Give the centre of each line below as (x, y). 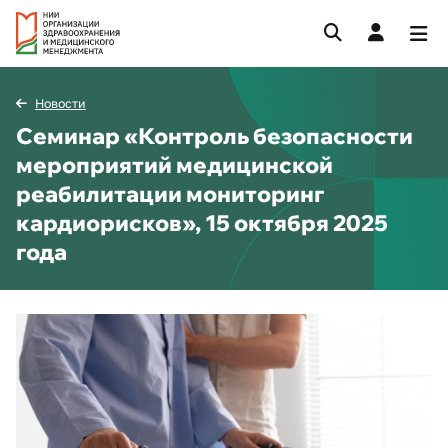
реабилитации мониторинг (170, 193)
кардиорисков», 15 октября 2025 (202, 222)
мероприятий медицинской (174, 164)
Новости (60, 103)
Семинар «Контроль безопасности (214, 135)
